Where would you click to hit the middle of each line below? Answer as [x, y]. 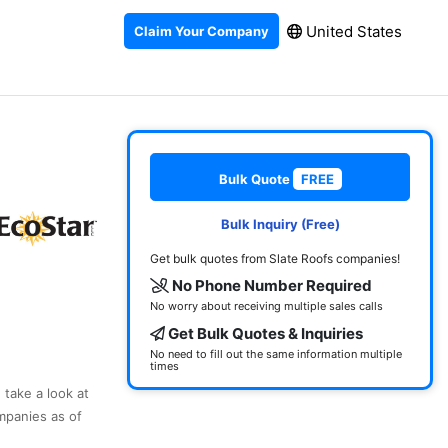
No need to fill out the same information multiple [276, 354]
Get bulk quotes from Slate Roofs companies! [275, 258]
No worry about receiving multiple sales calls [266, 306]
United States [352, 31]
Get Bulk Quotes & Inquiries [264, 333]
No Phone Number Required [270, 285]
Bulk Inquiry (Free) [280, 224]
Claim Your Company [201, 30]
